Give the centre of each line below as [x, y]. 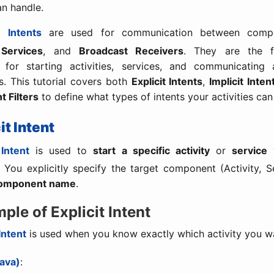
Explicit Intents [167, 81]
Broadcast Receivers [131, 50]
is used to [61, 150]
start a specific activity [151, 150]
